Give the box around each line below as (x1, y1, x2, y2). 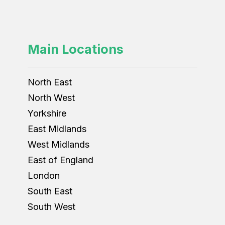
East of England (27, 155, 93, 165)
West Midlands (27, 139, 89, 150)
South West (27, 201, 75, 212)
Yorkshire (27, 108, 66, 119)
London (27, 170, 60, 181)
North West (27, 92, 75, 103)
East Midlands (27, 124, 86, 134)
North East (27, 77, 72, 87)
